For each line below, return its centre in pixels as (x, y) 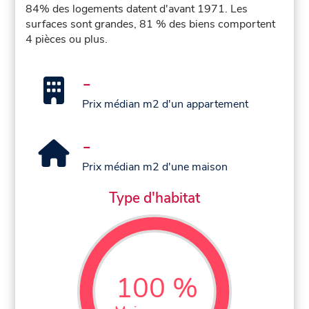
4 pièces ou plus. (67, 40)
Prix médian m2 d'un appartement (166, 104)
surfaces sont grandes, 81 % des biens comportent (151, 24)
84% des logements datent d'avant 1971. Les (137, 9)
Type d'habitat (154, 198)
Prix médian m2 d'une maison (155, 167)
